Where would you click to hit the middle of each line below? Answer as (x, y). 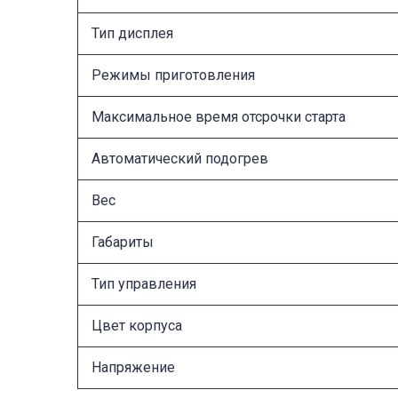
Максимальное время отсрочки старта (219, 116)
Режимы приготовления (173, 75)
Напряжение (133, 367)
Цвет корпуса (137, 325)
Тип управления (144, 283)
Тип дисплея (132, 33)
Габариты (123, 242)
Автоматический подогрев (180, 158)
